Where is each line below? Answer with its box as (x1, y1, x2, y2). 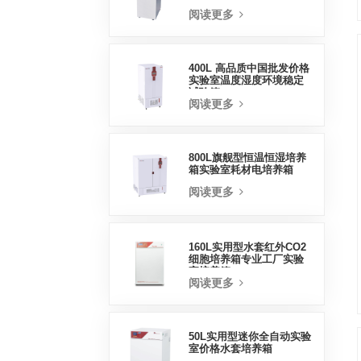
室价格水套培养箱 (188, 343, 272, 355)
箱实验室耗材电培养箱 (188, 164, 293, 176)
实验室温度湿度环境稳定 (188, 75, 304, 87)
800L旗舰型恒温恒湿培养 (188, 152, 306, 164)
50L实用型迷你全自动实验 (188, 331, 311, 343)
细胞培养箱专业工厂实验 (188, 254, 304, 266)
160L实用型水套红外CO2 (188, 242, 306, 254)
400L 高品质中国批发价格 (188, 63, 309, 75)
